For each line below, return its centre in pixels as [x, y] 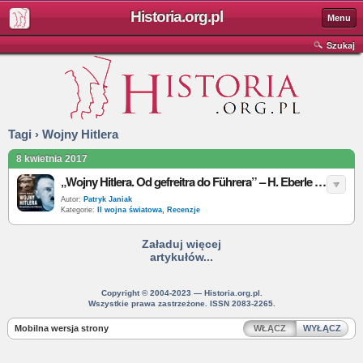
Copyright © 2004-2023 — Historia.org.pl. [181, 293]
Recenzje [184, 210]
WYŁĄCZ [322, 328]
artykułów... [181, 257]
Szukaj [341, 45]
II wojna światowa [130, 210]
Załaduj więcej [181, 244]
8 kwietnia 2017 [52, 159]
